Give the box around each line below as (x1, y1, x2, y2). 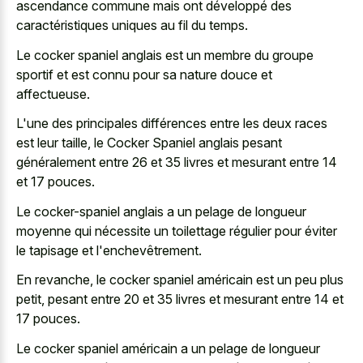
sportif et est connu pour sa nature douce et (16, 66, 272, 83)
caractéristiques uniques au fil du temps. (16, 17, 248, 33)
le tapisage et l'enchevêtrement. (16, 241, 202, 258)
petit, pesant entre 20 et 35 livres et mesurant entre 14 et (16, 291, 344, 307)
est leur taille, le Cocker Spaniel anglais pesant (16, 135, 282, 151)
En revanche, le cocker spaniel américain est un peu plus (16, 271, 344, 288)
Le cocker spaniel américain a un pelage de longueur (16, 340, 320, 357)
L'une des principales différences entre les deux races (16, 115, 327, 131)
